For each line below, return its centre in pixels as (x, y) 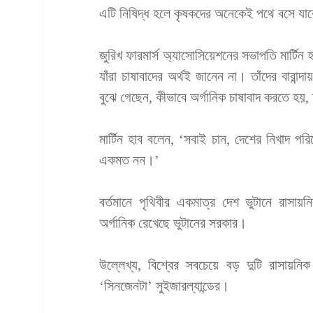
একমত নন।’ (129, 160)
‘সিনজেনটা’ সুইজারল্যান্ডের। (164, 285)
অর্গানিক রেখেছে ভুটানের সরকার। (173, 223)
